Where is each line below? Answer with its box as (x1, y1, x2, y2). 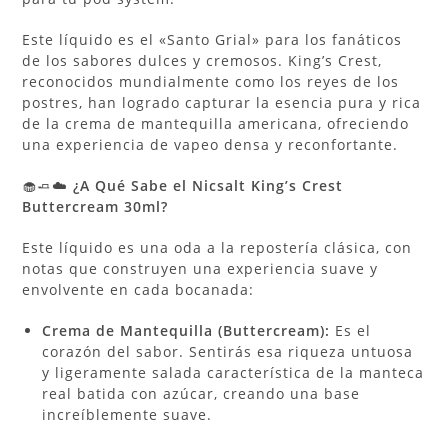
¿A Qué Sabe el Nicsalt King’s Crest (73, 175, 344, 195)
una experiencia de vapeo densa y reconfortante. (22, 134, 399, 154)
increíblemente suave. (42, 404, 213, 424)
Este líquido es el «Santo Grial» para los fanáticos (22, 29, 403, 49)
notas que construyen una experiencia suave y (22, 258, 379, 278)
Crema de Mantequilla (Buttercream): (42, 320, 331, 340)
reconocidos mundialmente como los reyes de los (22, 71, 400, 91)
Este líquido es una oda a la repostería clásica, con (22, 237, 413, 257)
